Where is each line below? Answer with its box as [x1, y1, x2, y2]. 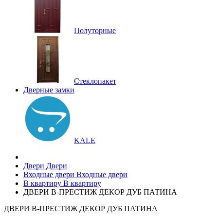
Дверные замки [23, 86, 74, 94]
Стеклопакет [74, 77, 116, 85]
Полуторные [74, 26, 116, 35]
